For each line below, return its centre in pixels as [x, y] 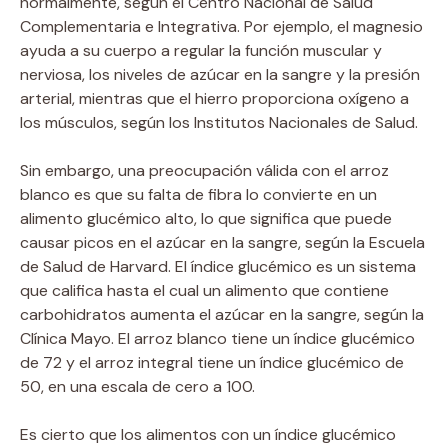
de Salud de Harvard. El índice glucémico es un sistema [218, 266]
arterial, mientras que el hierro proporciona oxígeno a [214, 98]
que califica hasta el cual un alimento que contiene [204, 290]
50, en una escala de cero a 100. [137, 386]
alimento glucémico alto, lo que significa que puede [206, 218]
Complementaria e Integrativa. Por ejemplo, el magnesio [221, 26]
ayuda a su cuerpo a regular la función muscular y [201, 50]
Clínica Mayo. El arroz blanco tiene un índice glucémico [217, 338]
